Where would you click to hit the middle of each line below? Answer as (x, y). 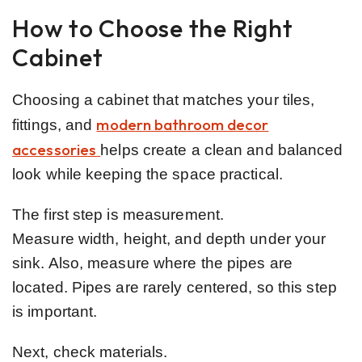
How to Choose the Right (153, 28)
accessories (55, 149)
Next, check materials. (90, 351)
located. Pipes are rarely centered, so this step (175, 287)
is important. (55, 311)
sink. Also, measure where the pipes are (152, 263)
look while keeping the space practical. (147, 174)
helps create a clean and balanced (222, 149)
